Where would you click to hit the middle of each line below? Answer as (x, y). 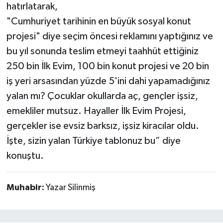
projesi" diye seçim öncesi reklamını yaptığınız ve (110, 37)
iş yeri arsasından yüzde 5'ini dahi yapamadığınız (108, 81)
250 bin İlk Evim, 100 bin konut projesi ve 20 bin (108, 66)
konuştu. (26, 156)
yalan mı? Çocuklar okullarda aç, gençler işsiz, (102, 96)
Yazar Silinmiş (70, 188)
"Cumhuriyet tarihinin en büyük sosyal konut (99, 22)
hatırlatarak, (33, 7)
